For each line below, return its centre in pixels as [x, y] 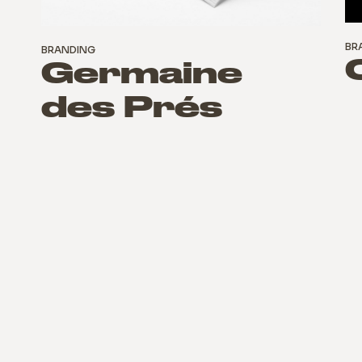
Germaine [141, 75]
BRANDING [68, 50]
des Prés [131, 109]
